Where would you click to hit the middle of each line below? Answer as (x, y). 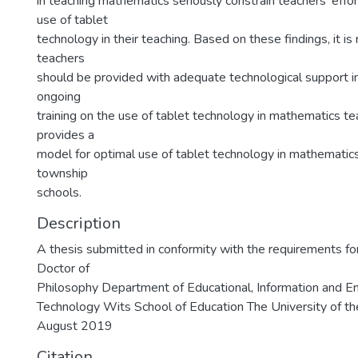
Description (79, 223)
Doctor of (63, 268)
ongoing (59, 97)
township (62, 173)
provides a (66, 135)
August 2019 (75, 326)
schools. (59, 193)
